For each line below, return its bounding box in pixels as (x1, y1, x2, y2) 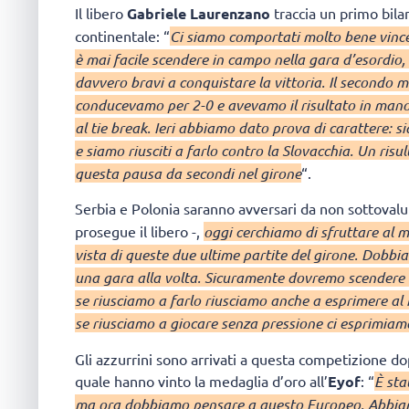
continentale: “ (75, 26, 170, 45)
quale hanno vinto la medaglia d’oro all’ (75, 371, 328, 390)
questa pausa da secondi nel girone (75, 163, 301, 183)
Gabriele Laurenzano (127, 3, 270, 23)
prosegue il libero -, (75, 222, 204, 241)
